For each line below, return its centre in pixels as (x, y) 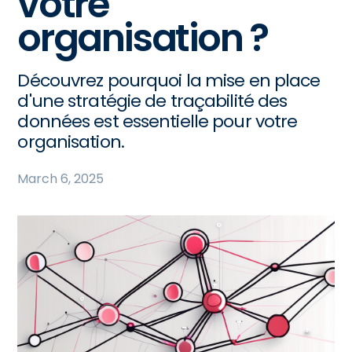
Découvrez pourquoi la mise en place (169, 81)
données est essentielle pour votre (158, 121)
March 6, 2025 (61, 179)
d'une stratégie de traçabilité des (152, 101)
